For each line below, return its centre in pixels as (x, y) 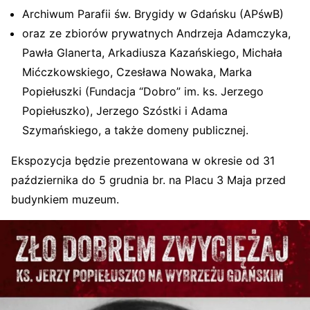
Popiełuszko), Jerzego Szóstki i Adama (125, 111)
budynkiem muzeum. (65, 200)
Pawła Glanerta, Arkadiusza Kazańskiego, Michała (152, 53)
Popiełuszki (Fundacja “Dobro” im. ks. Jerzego (143, 92)
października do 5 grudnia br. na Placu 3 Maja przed (148, 180)
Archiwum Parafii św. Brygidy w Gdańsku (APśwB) (153, 14)
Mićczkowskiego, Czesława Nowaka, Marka (137, 72)
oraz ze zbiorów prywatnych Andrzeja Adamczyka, (156, 34)
